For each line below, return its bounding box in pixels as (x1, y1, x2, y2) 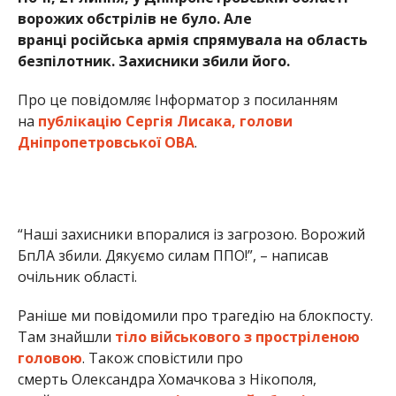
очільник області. (17, 15, 137, 35)
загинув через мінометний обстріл (53, 139, 316, 159)
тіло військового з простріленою (110, 75, 360, 95)
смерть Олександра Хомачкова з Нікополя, (17, 118, 316, 138)
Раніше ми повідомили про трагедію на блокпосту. (17, 54, 373, 74)
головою (17, 96, 82, 117)
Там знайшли (17, 75, 111, 95)
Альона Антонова (248, 178, 379, 198)
